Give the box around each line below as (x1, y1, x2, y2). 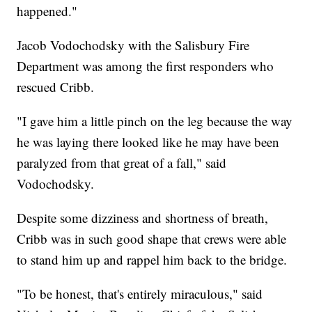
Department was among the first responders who (17, 57, 274, 75)
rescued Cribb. (17, 78, 95, 96)
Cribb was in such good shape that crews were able (17, 230, 287, 248)
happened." (17, 2, 78, 20)
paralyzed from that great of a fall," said (17, 154, 227, 172)
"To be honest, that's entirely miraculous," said (17, 285, 263, 303)
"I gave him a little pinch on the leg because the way (17, 112, 293, 130)
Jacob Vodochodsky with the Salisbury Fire (17, 36, 250, 54)
